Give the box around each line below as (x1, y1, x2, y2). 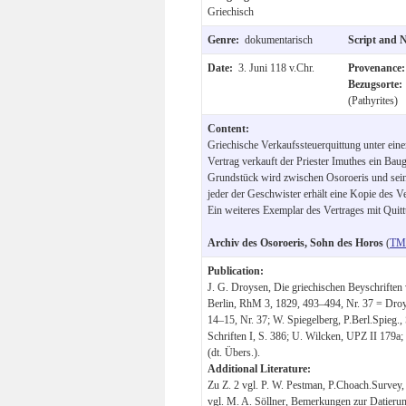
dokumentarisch (245, 33, 313, 46)
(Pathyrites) (348, 93, 398, 107)
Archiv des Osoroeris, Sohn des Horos (208, 236, 383, 249)
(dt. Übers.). (208, 345, 260, 359)
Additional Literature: (208, 362, 311, 375)
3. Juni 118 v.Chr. (238, 61, 314, 74)
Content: (208, 121, 249, 135)
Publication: (208, 264, 264, 277)
